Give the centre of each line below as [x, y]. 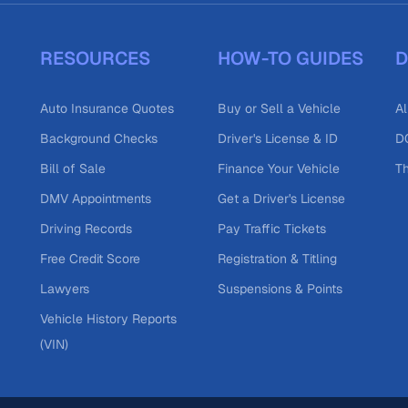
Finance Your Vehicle [278, 168]
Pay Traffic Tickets [271, 229]
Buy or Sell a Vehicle [279, 108]
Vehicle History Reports [108, 319]
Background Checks [98, 138]
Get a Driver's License [281, 199]
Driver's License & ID [277, 138]
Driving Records [86, 229]
